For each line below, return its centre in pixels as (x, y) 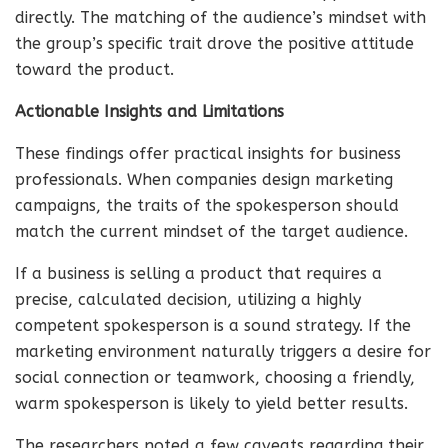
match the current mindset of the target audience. (211, 231)
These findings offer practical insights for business (208, 153)
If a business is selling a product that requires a (198, 273)
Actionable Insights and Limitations (149, 111)
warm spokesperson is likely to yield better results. (211, 403)
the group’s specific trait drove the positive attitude (214, 43)
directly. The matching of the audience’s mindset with (220, 17)
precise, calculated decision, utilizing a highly (188, 299)
